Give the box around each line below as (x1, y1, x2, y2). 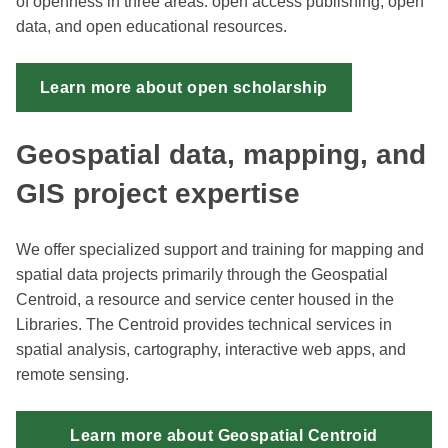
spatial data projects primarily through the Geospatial (16, 266, 388, 284)
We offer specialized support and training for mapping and (16, 241, 424, 259)
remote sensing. (16, 366, 129, 384)
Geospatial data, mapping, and (16, 139, 426, 171)
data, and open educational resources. (16, 18, 287, 36)
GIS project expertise (16, 178, 300, 210)
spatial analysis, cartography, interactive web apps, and (16, 341, 406, 359)
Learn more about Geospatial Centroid (70, 427, 378, 445)
